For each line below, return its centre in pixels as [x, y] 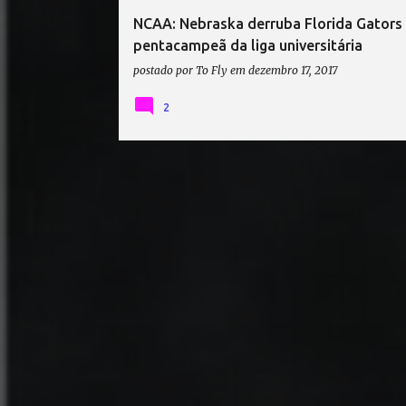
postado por [164, 70]
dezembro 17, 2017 [293, 70]
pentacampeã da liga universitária [248, 45]
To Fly [212, 70]
